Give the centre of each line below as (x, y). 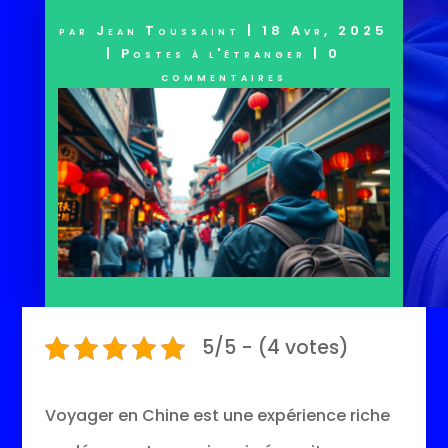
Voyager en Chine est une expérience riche (217, 415)
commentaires (223, 76)
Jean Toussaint (168, 30)
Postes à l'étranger (214, 53)
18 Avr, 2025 (325, 30)
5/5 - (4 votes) (275, 347)
